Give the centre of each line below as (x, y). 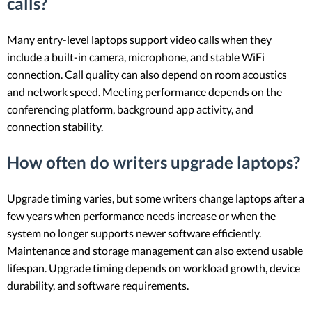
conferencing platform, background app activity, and (130, 109)
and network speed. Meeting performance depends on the (145, 92)
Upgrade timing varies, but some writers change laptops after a (156, 198)
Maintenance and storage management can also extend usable (155, 250)
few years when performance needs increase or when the (141, 215)
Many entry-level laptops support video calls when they (139, 40)
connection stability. (55, 127)
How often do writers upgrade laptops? (154, 162)
